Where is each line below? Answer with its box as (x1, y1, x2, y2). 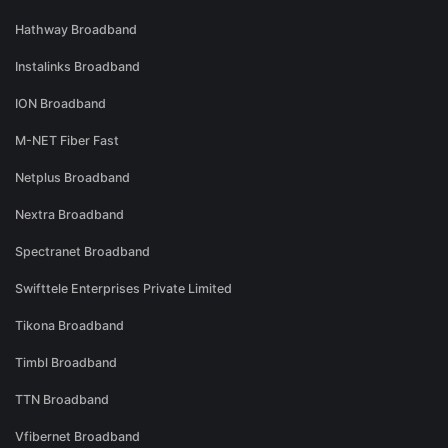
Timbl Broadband (15, 355, 117, 371)
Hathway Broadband (15, 22, 137, 38)
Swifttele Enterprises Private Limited (15, 281, 232, 297)
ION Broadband (15, 96, 106, 112)
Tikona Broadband (15, 318, 124, 334)
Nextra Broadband (15, 207, 124, 223)
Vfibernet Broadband (15, 429, 140, 445)
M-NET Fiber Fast (15, 133, 119, 149)
